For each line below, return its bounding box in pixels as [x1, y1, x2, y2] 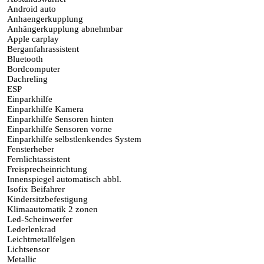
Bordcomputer [5, 64, 60, 74]
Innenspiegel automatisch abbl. [5, 174, 121, 184]
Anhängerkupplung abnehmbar [5, 24, 123, 34]
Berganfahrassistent [5, 44, 79, 54]
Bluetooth [5, 54, 43, 64]
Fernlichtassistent [5, 154, 70, 164]
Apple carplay [5, 34, 59, 44]
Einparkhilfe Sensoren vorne [5, 124, 112, 134]
